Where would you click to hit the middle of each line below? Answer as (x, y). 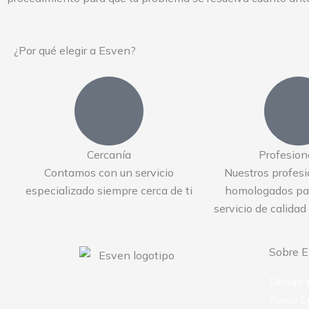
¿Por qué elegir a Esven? (75, 51)
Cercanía (109, 155)
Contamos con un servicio (109, 173)
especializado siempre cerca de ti (109, 191)
